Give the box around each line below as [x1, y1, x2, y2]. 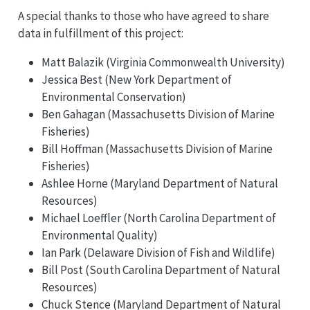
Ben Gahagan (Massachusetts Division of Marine [41, 106, 275, 122]
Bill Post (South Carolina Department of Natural [41, 262, 280, 277]
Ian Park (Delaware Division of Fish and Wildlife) [41, 244, 275, 260]
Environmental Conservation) [41, 89, 186, 104]
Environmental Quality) [41, 227, 158, 243]
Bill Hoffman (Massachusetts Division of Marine [41, 140, 273, 156]
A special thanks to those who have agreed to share [17, 8, 269, 24]
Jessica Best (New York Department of [41, 71, 232, 87]
